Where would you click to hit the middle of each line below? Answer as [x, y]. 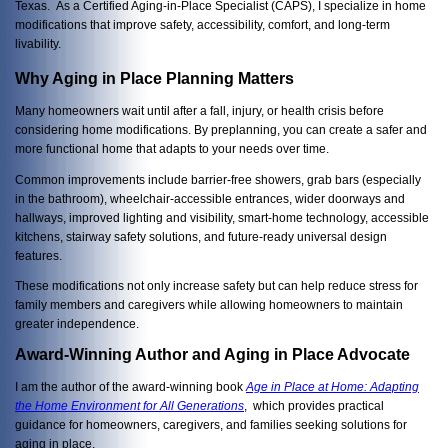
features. [38, 255]
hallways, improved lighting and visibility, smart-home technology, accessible [222, 217]
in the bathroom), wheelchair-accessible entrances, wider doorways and [210, 198]
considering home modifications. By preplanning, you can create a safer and [221, 129]
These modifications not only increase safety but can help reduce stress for [216, 286]
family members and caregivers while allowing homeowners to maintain [209, 305]
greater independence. [78, 324]
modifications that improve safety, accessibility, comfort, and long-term [202, 24]
